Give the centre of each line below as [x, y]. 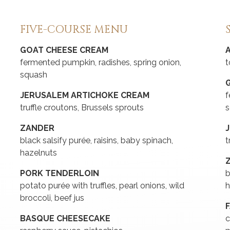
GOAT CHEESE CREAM [64, 50]
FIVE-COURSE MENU [74, 30]
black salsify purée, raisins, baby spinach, [97, 141]
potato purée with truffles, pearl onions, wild [102, 186]
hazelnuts [39, 153]
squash [34, 75]
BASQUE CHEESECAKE [65, 219]
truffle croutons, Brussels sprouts [82, 108]
